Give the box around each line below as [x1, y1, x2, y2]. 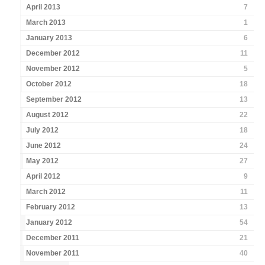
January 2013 [26, 34, 73, 43]
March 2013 [26, 18, 66, 27]
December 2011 [26, 234, 80, 243]
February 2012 [26, 203, 76, 212]
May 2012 [26, 157, 59, 166]
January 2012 [26, 218, 73, 227]
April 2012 [26, 172, 61, 181]
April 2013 [26, 3, 61, 12]
